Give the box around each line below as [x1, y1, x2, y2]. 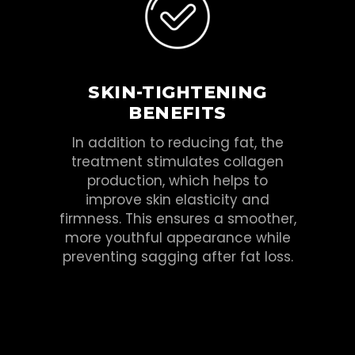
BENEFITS [128, 101, 227, 124]
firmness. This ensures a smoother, [59, 208, 296, 228]
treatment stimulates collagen [71, 151, 284, 171]
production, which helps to [87, 170, 268, 190]
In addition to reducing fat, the [71, 132, 284, 152]
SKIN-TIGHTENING [88, 81, 267, 103]
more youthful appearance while [64, 227, 291, 247]
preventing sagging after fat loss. [62, 246, 293, 266]
